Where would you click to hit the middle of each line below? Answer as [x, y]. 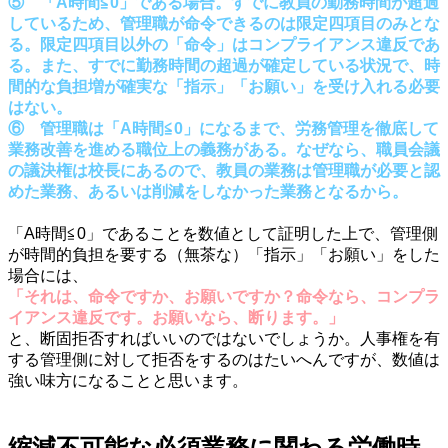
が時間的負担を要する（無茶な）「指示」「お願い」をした [224, 254]
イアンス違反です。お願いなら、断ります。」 [176, 317]
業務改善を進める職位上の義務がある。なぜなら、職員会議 [224, 149]
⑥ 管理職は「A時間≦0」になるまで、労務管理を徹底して [223, 128]
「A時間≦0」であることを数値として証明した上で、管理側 [223, 233]
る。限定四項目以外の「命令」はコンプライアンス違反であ [224, 44]
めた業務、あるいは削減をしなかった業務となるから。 [208, 191]
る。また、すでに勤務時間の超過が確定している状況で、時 [224, 65]
